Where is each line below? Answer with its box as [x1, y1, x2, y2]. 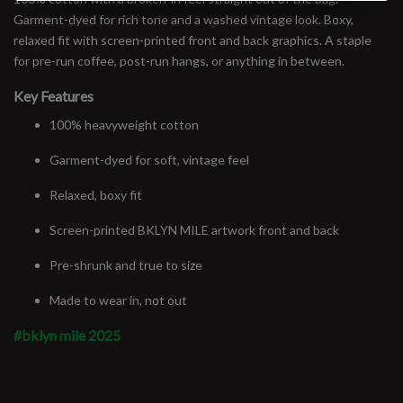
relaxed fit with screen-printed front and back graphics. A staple [13, 31, 372, 48]
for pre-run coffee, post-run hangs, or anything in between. [13, 52, 345, 68]
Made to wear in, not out [49, 291, 187, 308]
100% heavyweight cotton [49, 116, 199, 132]
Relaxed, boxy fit [49, 186, 142, 202]
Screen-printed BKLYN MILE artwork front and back [49, 221, 339, 237]
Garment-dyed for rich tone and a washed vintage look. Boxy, [13, 11, 354, 27]
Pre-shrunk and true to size [49, 256, 202, 273]
